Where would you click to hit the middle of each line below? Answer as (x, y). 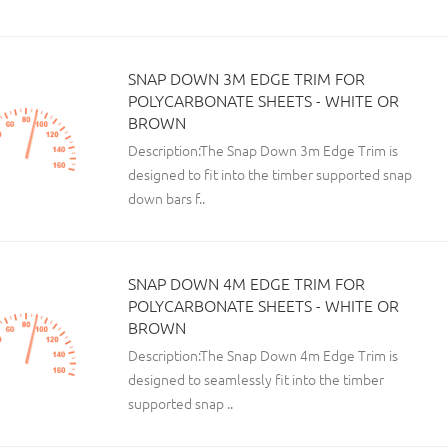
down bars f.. (166, 198)
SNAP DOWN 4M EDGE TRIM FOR (246, 283)
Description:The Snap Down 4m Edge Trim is (263, 355)
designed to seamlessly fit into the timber (256, 379)
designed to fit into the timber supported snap (270, 174)
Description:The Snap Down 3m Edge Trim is (263, 150)
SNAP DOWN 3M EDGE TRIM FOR (246, 78)
